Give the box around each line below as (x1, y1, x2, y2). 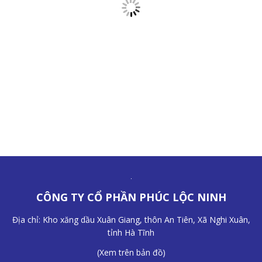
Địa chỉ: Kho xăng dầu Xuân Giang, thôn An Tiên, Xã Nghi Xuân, (12, 214, 250, 226)
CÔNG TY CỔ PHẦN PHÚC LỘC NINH (36, 190, 226, 205)
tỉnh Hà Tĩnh (108, 227, 154, 239)
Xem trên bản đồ (99, 247, 163, 258)
